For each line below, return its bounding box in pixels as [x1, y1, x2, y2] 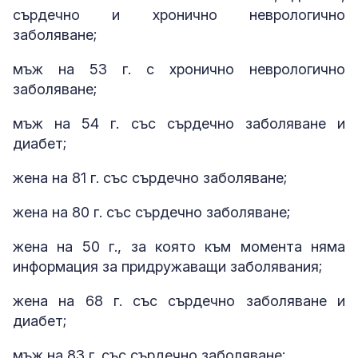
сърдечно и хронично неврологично [13, 6, 345, 24]
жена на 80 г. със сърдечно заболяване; [13, 204, 290, 221]
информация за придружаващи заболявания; [13, 258, 322, 276]
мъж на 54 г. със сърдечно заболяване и [13, 115, 345, 133]
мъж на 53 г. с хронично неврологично [13, 61, 345, 78]
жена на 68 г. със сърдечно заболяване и [13, 292, 345, 310]
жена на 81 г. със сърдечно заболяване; [13, 169, 287, 187]
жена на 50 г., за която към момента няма [13, 238, 345, 256]
